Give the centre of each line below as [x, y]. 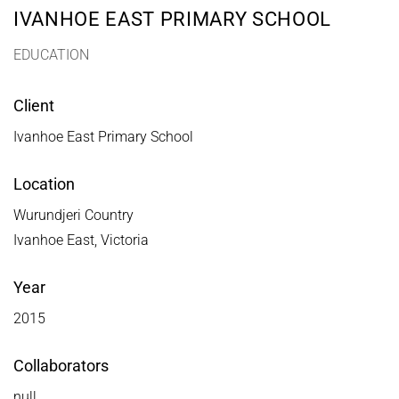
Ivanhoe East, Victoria [81, 240]
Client [34, 105]
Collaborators [61, 365]
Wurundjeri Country [73, 215]
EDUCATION [51, 54]
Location [44, 183]
